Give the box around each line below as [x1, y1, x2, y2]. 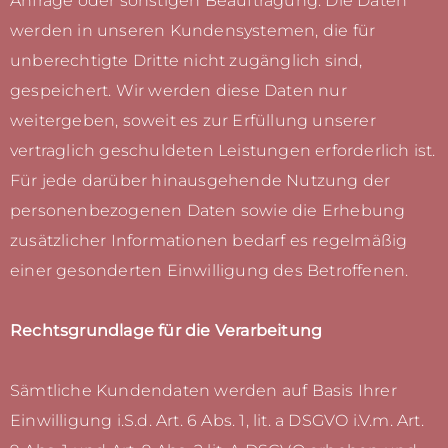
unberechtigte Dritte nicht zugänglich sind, [10, 51, 363, 71]
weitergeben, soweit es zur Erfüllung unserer [10, 111, 376, 131]
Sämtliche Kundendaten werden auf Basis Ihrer [10, 381, 397, 401]
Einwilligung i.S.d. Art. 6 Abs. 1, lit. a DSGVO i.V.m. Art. [10, 411, 424, 431]
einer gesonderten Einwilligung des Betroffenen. [10, 261, 409, 281]
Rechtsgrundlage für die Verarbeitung [10, 321, 323, 341]
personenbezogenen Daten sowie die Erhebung [10, 201, 406, 221]
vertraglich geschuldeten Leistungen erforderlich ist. [10, 141, 436, 161]
